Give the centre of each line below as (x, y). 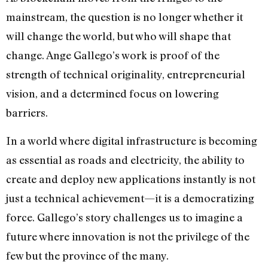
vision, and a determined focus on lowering (112, 94)
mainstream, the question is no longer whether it (124, 17)
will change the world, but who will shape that (118, 36)
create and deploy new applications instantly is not (131, 179)
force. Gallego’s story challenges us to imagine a (124, 217)
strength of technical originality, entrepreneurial (126, 74)
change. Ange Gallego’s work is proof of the (113, 55)
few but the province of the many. (87, 255)
